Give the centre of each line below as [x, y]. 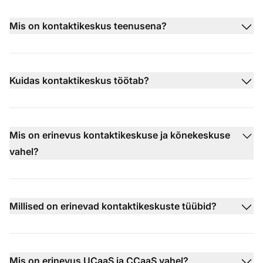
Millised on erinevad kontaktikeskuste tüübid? [113, 206]
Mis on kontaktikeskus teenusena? [88, 26]
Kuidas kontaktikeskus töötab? [79, 80]
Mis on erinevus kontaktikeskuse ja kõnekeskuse [120, 135]
